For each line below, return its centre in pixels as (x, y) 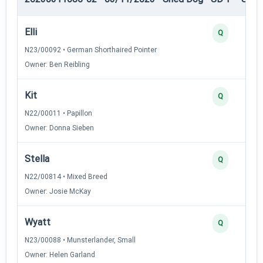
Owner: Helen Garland (60, 254)
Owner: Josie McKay (58, 191)
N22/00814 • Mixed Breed (66, 176)
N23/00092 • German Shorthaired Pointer (91, 50)
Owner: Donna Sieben (59, 128)
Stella (37, 159)
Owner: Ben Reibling (57, 64)
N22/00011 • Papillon (58, 113)
